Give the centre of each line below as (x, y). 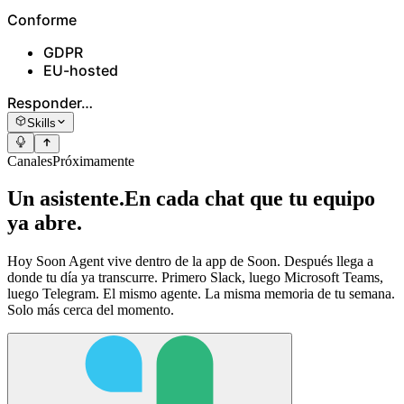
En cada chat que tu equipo (250, 199)
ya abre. (45, 223)
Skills (41, 123)
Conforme (42, 19)
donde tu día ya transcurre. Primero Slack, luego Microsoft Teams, (195, 278)
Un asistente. (66, 199)
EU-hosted (81, 70)
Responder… (50, 102)
